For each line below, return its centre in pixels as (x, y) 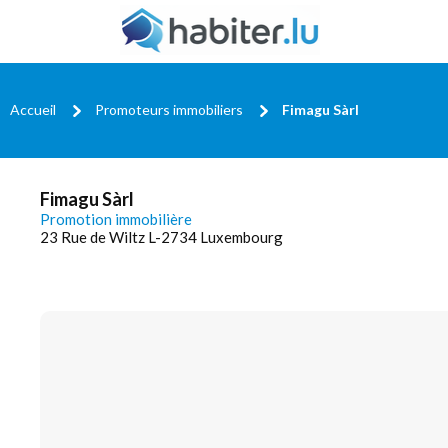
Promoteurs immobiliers (169, 109)
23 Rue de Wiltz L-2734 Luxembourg (161, 237)
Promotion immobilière (116, 219)
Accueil (33, 109)
